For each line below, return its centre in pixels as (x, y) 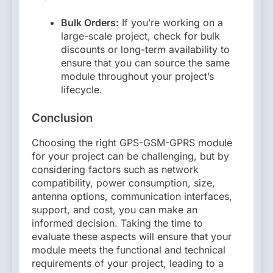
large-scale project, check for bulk (140, 36)
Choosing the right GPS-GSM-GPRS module (132, 143)
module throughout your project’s (137, 76)
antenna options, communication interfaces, (132, 197)
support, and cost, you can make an (115, 210)
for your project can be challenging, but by (130, 156)
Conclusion (62, 118)
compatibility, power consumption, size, (123, 183)
